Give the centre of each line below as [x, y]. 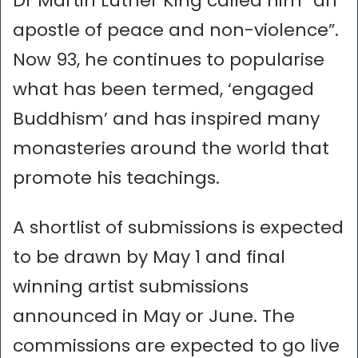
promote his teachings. [116, 177]
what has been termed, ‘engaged [163, 89]
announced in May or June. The [154, 316]
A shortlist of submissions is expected [178, 227]
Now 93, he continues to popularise [169, 59]
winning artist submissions [131, 286]
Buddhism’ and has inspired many [166, 118]
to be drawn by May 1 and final [149, 257]
